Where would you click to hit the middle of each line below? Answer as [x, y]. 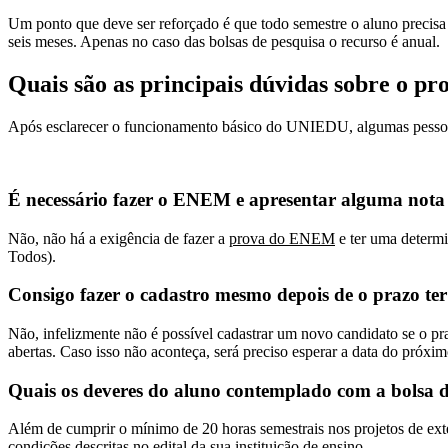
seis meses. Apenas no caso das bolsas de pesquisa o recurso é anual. [224, 42]
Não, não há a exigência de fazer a [118, 238]
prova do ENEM [282, 238]
